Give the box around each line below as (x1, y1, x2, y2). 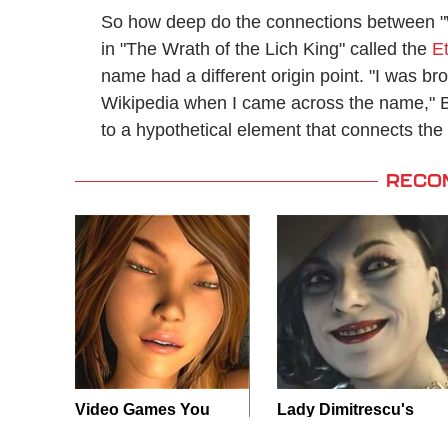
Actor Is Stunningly (276, 422, 423, 440)
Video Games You (75, 400, 210, 418)
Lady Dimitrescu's (276, 400, 414, 418)
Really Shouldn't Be (75, 422, 225, 440)
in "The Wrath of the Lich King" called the (101, 38, 432, 59)
